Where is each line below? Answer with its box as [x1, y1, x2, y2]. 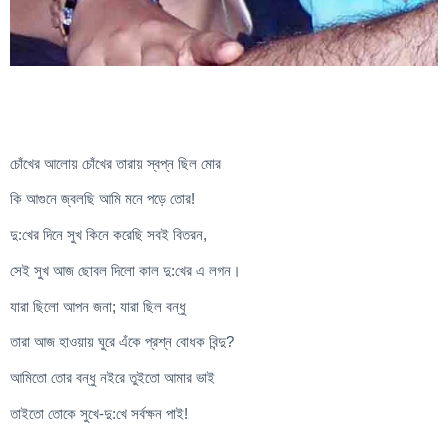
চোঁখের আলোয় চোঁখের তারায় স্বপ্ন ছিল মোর [10, 154, 221, 172]
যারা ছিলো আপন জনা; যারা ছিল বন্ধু [10, 297, 186, 315]
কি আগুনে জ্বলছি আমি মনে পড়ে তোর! [10, 190, 195, 208]
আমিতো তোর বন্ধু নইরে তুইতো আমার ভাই [10, 369, 215, 387]
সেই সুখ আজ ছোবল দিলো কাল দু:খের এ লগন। [10, 261, 241, 279]
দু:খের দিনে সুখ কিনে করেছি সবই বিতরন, [10, 226, 207, 244]
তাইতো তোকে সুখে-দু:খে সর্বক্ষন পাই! [10, 405, 188, 423]
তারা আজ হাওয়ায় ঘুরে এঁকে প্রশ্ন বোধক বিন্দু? [10, 333, 234, 351]
